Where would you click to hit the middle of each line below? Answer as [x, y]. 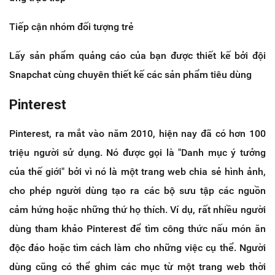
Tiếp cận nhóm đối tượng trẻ [72, 27]
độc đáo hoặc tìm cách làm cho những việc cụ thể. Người [137, 248]
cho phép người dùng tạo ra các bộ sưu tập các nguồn [137, 191]
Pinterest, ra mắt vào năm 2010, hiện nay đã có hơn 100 [137, 134]
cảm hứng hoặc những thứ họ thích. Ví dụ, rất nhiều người [137, 210]
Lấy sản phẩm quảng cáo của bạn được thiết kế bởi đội [137, 56]
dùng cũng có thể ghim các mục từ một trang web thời [137, 267]
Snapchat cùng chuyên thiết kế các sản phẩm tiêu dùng [130, 75]
